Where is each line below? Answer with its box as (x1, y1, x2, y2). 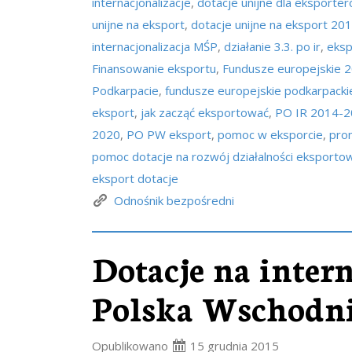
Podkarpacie (92, 82, 159, 98)
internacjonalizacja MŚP (92, 38, 218, 54)
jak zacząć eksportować (141, 104, 269, 120)
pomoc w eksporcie (218, 126, 323, 142)
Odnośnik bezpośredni (114, 192, 234, 208)
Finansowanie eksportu (92, 60, 216, 76)
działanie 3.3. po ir (224, 38, 321, 54)
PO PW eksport (126, 126, 211, 142)
